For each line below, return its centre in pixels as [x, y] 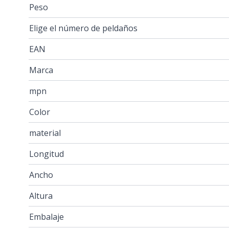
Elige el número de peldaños [83, 28]
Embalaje [47, 217]
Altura [41, 196]
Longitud [47, 154]
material [45, 133]
